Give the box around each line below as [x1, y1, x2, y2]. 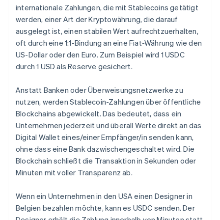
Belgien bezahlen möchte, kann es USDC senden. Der [16, 203, 195, 213]
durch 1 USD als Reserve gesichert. [16, 61, 133, 72]
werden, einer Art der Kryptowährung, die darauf [16, 14, 178, 25]
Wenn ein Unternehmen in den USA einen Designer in [16, 191, 192, 201]
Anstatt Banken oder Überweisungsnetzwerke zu [16, 85, 183, 95]
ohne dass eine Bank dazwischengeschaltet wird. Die [16, 144, 195, 154]
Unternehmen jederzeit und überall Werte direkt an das [16, 120, 202, 131]
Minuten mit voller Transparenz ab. [16, 167, 133, 178]
